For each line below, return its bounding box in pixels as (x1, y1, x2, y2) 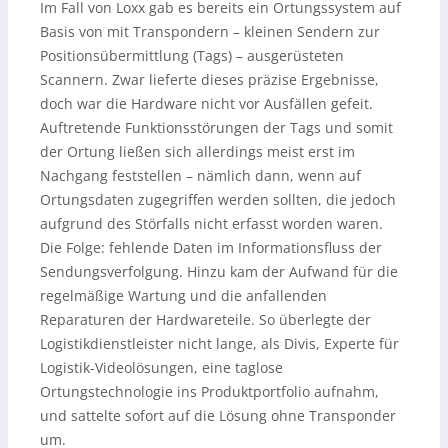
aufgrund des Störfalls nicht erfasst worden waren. (40, 213, 383, 233)
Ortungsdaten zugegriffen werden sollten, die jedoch (40, 189, 396, 209)
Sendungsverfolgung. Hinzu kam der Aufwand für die (40, 261, 398, 281)
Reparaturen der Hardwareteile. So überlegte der (40, 309, 371, 329)
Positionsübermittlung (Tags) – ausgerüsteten (40, 45, 344, 65)
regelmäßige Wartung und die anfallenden (40, 285, 327, 305)
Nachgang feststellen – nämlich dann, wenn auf (40, 165, 361, 185)
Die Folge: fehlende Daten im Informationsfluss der (40, 237, 382, 257)
